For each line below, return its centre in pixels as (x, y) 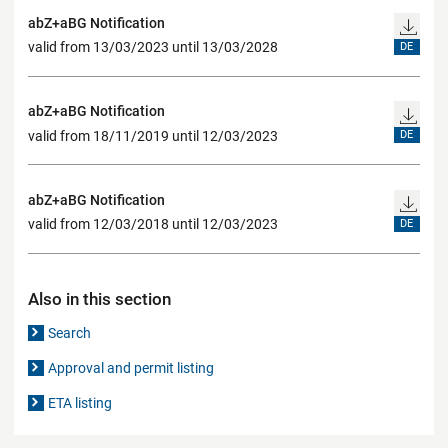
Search (70, 332)
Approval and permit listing (131, 367)
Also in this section (99, 298)
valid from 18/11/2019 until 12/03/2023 (153, 135)
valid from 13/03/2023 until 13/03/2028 (153, 47)
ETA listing (80, 402)
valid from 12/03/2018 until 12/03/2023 (153, 224)
